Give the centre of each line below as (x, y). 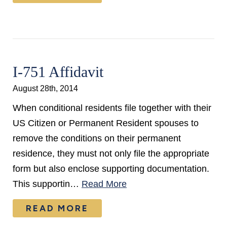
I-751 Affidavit (58, 72)
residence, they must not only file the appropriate (111, 154)
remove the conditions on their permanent (97, 138)
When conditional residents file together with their (112, 108)
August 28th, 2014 (45, 88)
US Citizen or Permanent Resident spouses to (106, 123)
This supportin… (47, 184)
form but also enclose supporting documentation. (111, 169)
